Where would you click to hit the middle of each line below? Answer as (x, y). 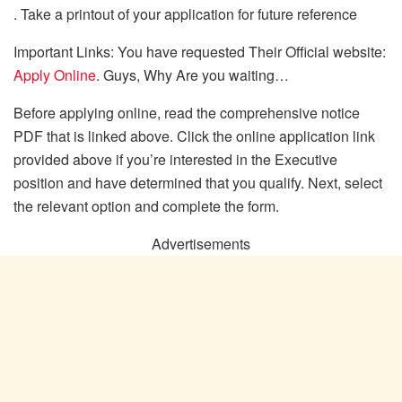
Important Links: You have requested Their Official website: (200, 51)
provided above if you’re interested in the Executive (175, 159)
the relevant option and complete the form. (146, 205)
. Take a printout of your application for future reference (185, 13)
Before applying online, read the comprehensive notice (187, 112)
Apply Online (55, 74)
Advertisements (201, 243)
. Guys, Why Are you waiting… (192, 74)
